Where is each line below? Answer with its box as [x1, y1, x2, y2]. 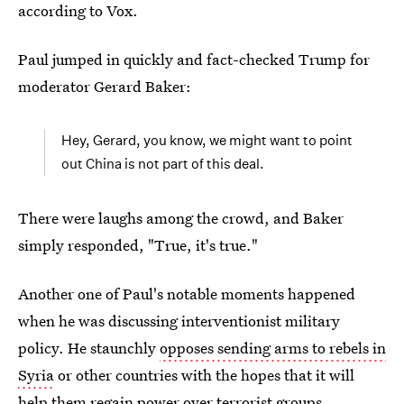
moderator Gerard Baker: [18, 76, 191, 96]
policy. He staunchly [18, 337, 160, 358]
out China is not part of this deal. [61, 155, 264, 172]
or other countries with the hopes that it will [54, 364, 354, 385]
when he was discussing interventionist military [18, 310, 340, 331]
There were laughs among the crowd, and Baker [18, 207, 344, 228]
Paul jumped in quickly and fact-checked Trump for [18, 49, 370, 69]
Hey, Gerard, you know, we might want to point [61, 132, 353, 149]
